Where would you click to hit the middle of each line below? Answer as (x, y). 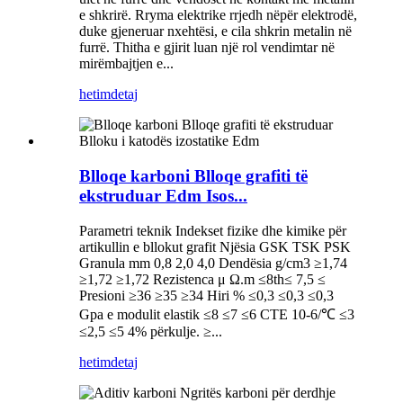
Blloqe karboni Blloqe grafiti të (193, 175)
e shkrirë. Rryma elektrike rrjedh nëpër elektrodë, (218, 15)
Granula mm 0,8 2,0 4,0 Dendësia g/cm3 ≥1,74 (213, 263)
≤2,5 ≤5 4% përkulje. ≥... (151, 331)
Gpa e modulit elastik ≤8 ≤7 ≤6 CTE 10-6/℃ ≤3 (217, 314)
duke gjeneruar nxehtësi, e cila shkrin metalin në (215, 31)
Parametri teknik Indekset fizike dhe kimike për (213, 230)
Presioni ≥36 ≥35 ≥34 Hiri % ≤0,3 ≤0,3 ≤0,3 (206, 295)
